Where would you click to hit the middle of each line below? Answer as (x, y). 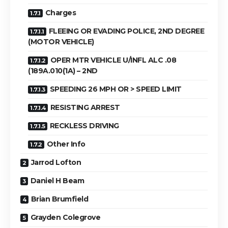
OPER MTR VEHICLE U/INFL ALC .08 (113, 60)
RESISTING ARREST (85, 107)
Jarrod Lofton (56, 162)
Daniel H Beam (57, 180)
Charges (60, 12)
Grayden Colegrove (65, 217)
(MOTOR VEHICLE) (61, 41)
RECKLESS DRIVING (84, 125)
